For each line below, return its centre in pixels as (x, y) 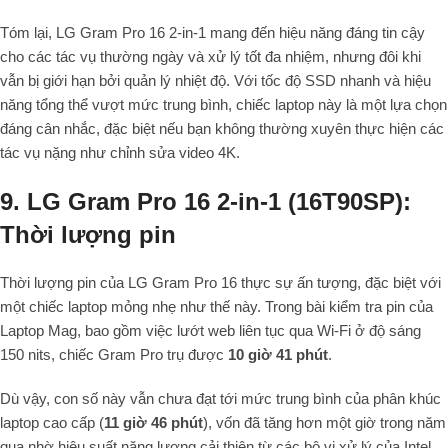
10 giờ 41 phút (278, 355)
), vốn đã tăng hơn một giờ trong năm (324, 423)
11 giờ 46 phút (153, 423)
